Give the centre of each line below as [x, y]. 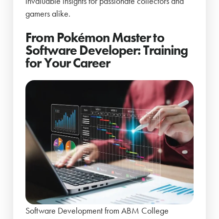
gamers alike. [48, 14]
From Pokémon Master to [95, 37]
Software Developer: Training [107, 50]
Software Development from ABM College [97, 211]
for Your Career [68, 63]
